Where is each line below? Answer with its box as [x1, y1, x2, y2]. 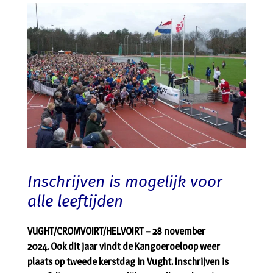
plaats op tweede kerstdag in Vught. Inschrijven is [27, 256, 229, 268]
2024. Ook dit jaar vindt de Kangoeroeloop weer [27, 241, 220, 253]
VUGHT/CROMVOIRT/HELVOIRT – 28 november [27, 225, 205, 238]
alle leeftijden [27, 192, 123, 211]
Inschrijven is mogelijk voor [27, 172, 222, 192]
